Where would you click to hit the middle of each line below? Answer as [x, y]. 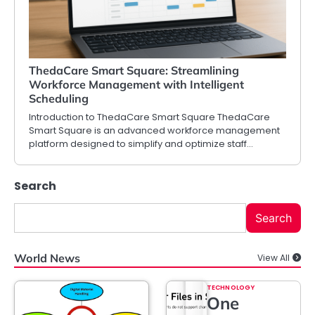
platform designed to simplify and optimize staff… [141, 144]
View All [274, 258]
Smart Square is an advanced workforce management [154, 131]
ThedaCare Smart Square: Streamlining [134, 71]
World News [47, 258]
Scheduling [59, 99]
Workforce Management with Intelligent [136, 85]
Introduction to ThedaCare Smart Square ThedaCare [149, 117]
